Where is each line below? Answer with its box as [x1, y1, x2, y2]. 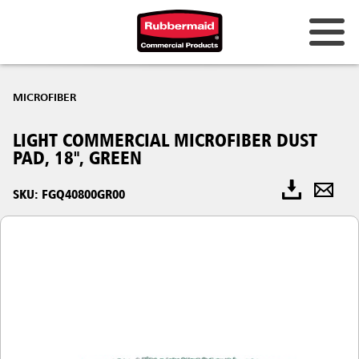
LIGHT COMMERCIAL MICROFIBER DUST [13, 129, 317, 151]
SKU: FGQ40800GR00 [13, 186, 125, 202]
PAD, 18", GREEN [13, 147, 142, 168]
